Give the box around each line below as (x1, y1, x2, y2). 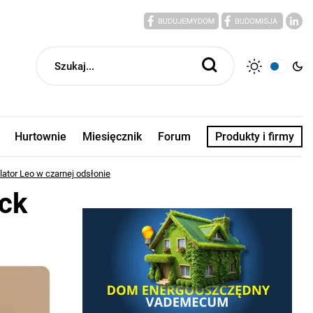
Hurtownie (15, 129, 67, 143)
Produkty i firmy (214, 129, 294, 143)
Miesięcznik (82, 129, 143, 143)
